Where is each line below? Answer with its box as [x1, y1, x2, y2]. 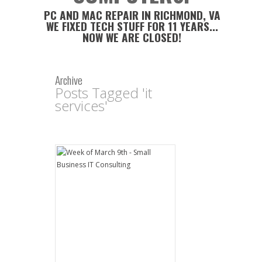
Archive [55, 71, 82, 88]
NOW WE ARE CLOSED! [82, 29, 182, 46]
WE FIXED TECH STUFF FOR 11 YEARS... [46, 18, 218, 35]
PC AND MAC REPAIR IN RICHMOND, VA [43, 6, 220, 23]
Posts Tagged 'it [55, 83, 152, 102]
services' [55, 96, 108, 115]
